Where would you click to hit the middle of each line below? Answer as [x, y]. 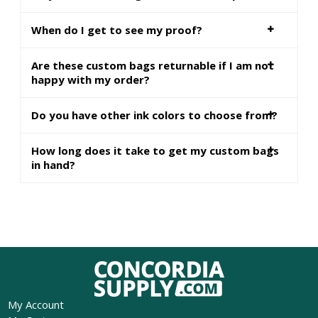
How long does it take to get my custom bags [155, 151]
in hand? [53, 165]
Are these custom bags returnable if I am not [153, 66]
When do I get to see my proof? [117, 30]
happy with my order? [91, 80]
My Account [35, 305]
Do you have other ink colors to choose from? [154, 115]
